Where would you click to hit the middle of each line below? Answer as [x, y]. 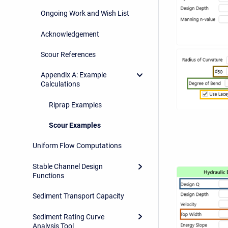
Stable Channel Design [68, 166]
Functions [48, 175]
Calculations [60, 84]
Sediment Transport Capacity [78, 196]
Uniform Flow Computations [77, 146]
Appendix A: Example [74, 75]
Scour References [68, 54]
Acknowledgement [70, 34]
